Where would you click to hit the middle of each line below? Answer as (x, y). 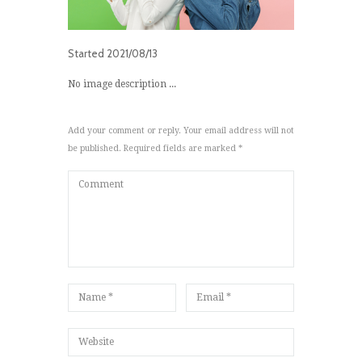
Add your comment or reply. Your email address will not (181, 131)
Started (87, 53)
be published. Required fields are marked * (155, 149)
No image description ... (122, 84)
